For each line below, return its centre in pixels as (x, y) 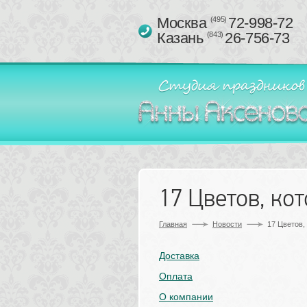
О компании (186, 297)
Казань (182, 38)
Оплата (176, 276)
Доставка (179, 256)
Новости (227, 224)
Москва (184, 23)
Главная (173, 224)
